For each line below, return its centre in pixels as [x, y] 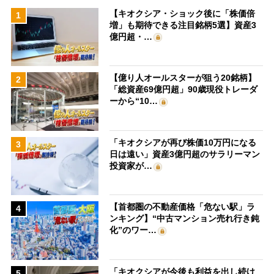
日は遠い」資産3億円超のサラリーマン [185, 154]
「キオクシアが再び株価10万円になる [183, 142]
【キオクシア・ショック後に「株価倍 [183, 13]
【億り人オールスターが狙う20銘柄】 [183, 78]
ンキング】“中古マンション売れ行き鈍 [185, 219]
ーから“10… [134, 101]
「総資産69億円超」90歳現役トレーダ [184, 90]
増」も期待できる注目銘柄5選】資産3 [183, 25]
